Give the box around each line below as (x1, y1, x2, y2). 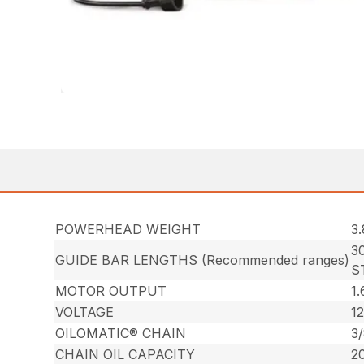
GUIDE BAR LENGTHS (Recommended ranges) (55, 252, 350, 269)
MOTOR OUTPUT (55, 283, 167, 300)
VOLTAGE (55, 304, 115, 321)
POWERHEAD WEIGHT (55, 221, 201, 238)
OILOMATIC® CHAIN (55, 325, 187, 342)
